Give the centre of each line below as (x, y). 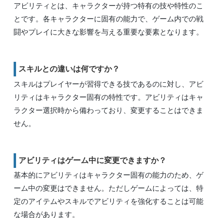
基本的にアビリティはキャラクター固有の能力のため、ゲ (109, 175)
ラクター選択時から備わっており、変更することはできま (109, 110)
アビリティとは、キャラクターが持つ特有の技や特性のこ (109, 6)
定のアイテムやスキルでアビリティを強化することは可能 (109, 201)
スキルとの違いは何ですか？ (69, 69)
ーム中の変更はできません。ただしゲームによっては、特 (109, 188)
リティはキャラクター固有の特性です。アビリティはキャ (109, 97)
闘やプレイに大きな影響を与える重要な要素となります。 (109, 32)
